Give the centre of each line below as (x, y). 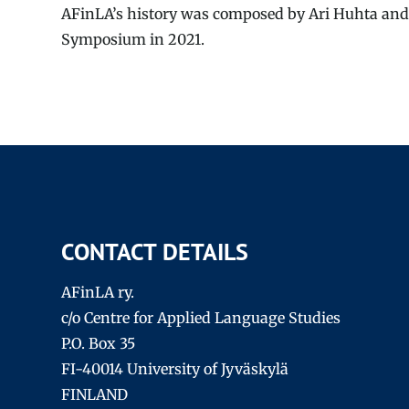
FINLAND (95, 395)
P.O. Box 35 (99, 344)
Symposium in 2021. (133, 39)
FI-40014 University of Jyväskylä (175, 369)
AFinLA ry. (98, 293)
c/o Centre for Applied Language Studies (201, 318)
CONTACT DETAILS (155, 251)
